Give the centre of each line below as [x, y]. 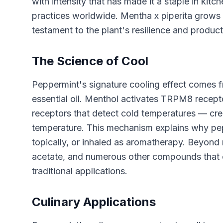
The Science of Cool [90, 61]
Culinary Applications [94, 202]
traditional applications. [80, 171]
